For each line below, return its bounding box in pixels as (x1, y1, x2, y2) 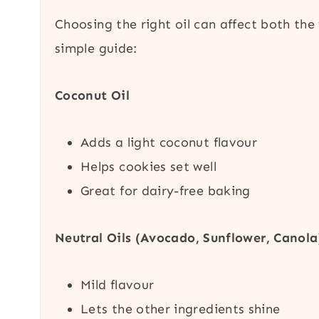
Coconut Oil (55, 87, 130, 103)
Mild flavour (80, 276, 155, 293)
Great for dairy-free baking (80, 182, 251, 199)
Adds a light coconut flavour (80, 134, 258, 150)
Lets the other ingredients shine (80, 300, 281, 317)
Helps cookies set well (80, 158, 216, 174)
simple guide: (55, 40, 137, 56)
